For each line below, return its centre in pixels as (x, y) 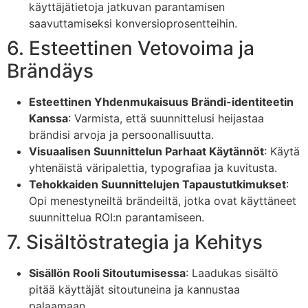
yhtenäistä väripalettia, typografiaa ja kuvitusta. (153, 167)
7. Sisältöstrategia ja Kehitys (135, 242)
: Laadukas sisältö (232, 273)
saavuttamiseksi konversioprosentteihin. (133, 23)
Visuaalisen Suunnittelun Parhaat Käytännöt (146, 151)
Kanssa (48, 118)
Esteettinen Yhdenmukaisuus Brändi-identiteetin (161, 101)
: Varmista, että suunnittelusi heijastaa (166, 118)
